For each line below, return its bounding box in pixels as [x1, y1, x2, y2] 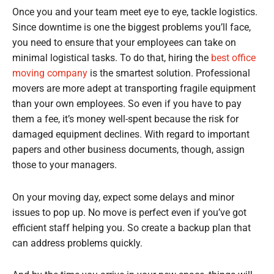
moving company [12, 68, 87, 80]
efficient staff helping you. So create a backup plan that [12, 222, 251, 234]
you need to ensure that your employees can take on [12, 37, 236, 49]
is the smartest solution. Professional [87, 68, 250, 80]
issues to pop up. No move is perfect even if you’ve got [12, 207, 246, 218]
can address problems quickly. [12, 237, 143, 249]
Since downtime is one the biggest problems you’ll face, [12, 22, 251, 34]
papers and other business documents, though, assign [12, 144, 245, 156]
